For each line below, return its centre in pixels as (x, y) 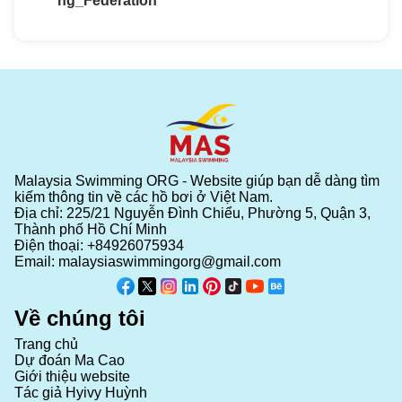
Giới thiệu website (72, 376)
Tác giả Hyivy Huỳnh (81, 392)
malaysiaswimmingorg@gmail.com (170, 261)
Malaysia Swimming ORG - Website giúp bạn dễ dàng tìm (197, 180)
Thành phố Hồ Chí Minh (91, 229)
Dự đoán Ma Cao (70, 360)
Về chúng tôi (80, 318)
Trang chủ (46, 344)
